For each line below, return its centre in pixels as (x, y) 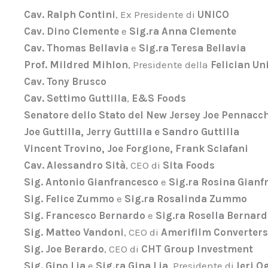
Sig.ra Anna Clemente (183, 31)
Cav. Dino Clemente (71, 31)
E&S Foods (159, 98)
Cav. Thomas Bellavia (76, 48)
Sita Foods (189, 165)
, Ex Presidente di (156, 14)
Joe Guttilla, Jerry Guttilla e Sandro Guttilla (132, 131)
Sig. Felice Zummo (69, 198)
